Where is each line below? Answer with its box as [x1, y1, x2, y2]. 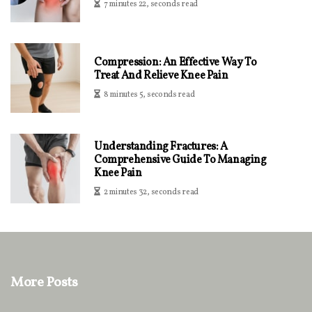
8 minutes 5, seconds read [103, 89, 195, 101]
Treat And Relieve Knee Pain [94, 68, 228, 84]
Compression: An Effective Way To [94, 55, 257, 71]
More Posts [10, 273, 77, 293]
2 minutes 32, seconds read [103, 186, 198, 198]
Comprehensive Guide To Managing [94, 152, 267, 168]
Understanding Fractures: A [94, 139, 228, 155]
